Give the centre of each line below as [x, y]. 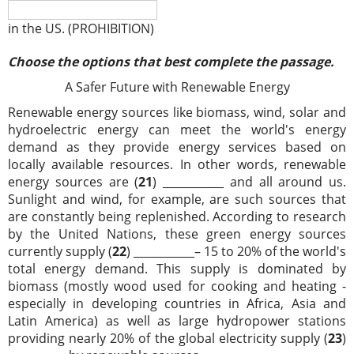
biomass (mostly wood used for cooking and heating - [177, 286]
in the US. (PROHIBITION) [81, 28]
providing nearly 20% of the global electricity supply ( [168, 338]
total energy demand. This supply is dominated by [177, 269]
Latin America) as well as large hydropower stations [177, 321]
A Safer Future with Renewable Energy [177, 87]
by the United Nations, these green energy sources [177, 234]
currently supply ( [60, 251]
